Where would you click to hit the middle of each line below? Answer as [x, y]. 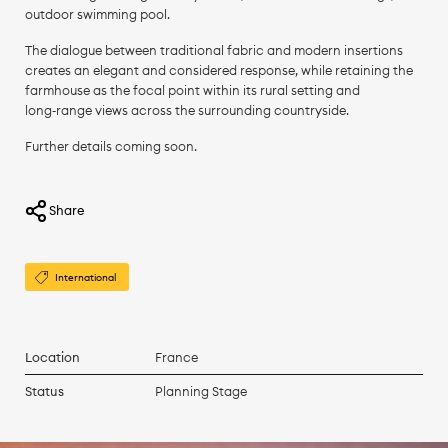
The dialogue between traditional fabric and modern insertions [213, 50]
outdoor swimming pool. [97, 14]
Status [44, 391]
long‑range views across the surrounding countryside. [186, 110]
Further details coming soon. [110, 146]
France [176, 357]
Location [52, 357]
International [85, 278]
